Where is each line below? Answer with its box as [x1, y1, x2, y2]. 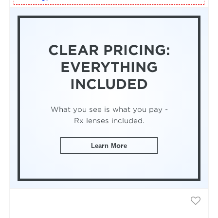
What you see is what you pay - [50, 105, 168, 113]
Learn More [91, 142, 127, 149]
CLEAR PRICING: [48, 42, 170, 59]
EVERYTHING [60, 59, 158, 76]
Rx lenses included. [73, 116, 145, 125]
